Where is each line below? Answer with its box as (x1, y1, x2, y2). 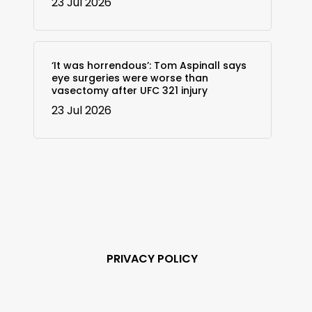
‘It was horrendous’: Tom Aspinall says (51, 58, 247, 72)
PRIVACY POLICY (107, 250, 198, 267)
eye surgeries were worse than (51, 70, 208, 85)
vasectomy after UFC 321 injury (51, 83, 208, 97)
